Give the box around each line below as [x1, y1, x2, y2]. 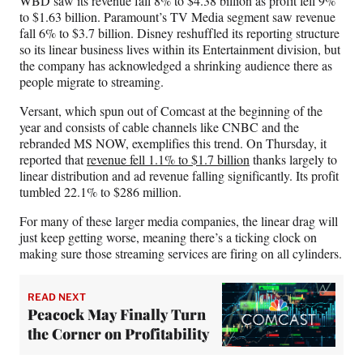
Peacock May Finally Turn [28, 305, 206, 325]
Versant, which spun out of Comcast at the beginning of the [19, 101, 322, 119]
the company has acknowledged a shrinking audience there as [19, 56, 332, 74]
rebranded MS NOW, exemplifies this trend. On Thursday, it [19, 134, 327, 152]
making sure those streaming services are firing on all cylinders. [19, 244, 342, 262]
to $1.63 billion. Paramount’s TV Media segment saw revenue [19, 7, 335, 25]
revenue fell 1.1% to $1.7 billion [87, 150, 250, 168]
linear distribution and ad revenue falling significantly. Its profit [19, 166, 339, 184]
